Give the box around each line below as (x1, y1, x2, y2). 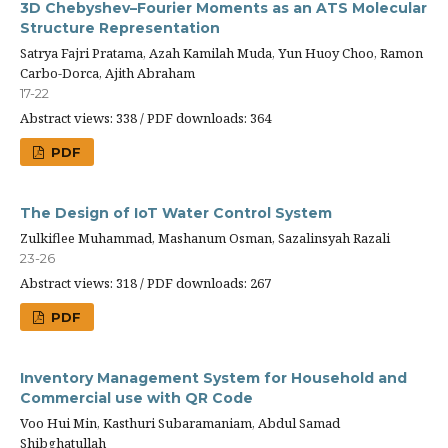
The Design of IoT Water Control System (20, 204, 332, 222)
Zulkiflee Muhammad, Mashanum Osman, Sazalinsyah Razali (20, 229, 390, 247)
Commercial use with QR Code (20, 389, 253, 407)
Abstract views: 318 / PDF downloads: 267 (20, 274, 271, 292)
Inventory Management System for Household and (20, 369, 407, 387)
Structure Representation (20, 19, 220, 37)
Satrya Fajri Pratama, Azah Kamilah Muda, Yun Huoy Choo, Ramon (20, 44, 423, 62)
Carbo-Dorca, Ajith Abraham (20, 64, 195, 82)
